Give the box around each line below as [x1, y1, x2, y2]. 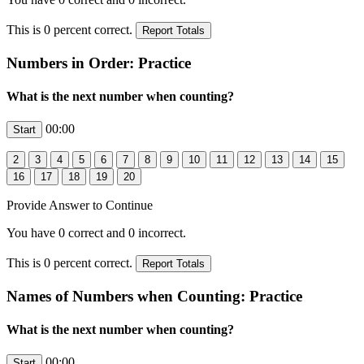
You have [6, 226, 58, 240]
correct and [65, 226, 128, 240]
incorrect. [135, 226, 186, 240]
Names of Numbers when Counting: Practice [6, 287, 302, 305]
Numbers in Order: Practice [6, 54, 191, 71]
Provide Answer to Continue [6, 198, 153, 213]
